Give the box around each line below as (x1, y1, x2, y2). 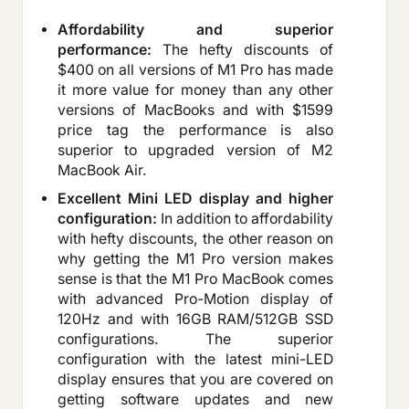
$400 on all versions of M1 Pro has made (57, 61, 334, 79)
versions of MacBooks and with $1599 (57, 101, 334, 120)
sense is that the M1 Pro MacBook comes (57, 270, 334, 288)
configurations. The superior (57, 330, 334, 349)
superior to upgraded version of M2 (57, 142, 334, 160)
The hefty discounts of (151, 41, 334, 59)
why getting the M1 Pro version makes (57, 250, 334, 268)
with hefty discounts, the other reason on (57, 230, 334, 248)
